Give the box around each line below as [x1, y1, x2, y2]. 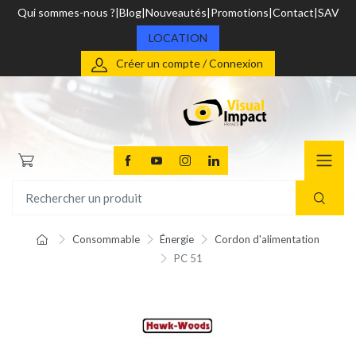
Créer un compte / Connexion [116, 56, 263, 70]
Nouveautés [145, 6, 207, 19]
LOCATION [149, 31, 207, 44]
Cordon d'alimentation [214, 233, 319, 246]
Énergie [160, 233, 195, 246]
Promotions [210, 6, 269, 19]
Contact [272, 6, 314, 19]
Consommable [72, 233, 140, 246]
